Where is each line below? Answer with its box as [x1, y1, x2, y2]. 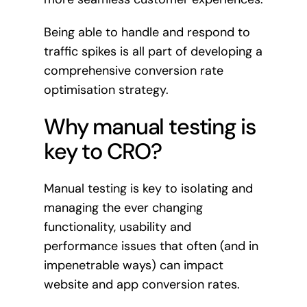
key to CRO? [43, 136, 162, 166]
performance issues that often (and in [43, 237, 258, 254]
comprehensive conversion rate [43, 62, 223, 79]
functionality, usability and [43, 218, 191, 235]
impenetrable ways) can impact [43, 256, 223, 273]
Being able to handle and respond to [43, 24, 250, 41]
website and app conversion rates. [43, 275, 240, 293]
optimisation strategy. [43, 82, 169, 99]
